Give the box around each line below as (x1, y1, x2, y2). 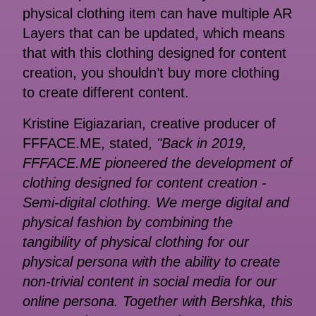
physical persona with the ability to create (23, 254, 280, 270)
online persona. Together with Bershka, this (23, 293, 293, 310)
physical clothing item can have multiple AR (23, 6, 292, 22)
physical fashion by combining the (23, 214, 233, 231)
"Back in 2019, (157, 135, 247, 152)
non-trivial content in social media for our (23, 274, 276, 290)
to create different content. (23, 85, 189, 101)
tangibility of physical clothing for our (23, 234, 249, 250)
